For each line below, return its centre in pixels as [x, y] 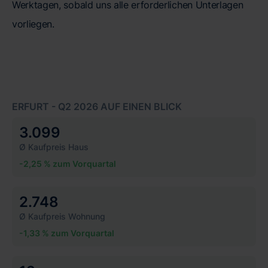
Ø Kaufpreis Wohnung [62, 217]
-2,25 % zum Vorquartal [68, 164]
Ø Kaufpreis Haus [54, 147]
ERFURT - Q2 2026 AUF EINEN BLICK [97, 107]
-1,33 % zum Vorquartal [67, 233]
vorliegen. [33, 24]
